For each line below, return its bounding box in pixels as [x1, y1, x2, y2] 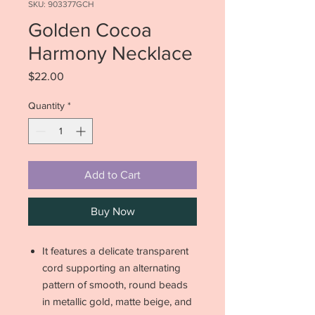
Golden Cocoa [28, 19, 152, 41]
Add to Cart [84, 169, 141, 181]
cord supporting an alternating [42, 262, 181, 274]
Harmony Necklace [28, 42, 193, 64]
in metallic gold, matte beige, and [42, 295, 192, 307]
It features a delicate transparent [42, 245, 188, 257]
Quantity [28, 100, 65, 111]
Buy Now [90, 205, 135, 217]
